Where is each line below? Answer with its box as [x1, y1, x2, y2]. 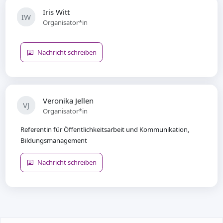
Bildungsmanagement [20, 135, 88, 145]
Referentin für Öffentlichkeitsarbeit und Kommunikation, [20, 124, 190, 134]
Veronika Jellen [43, 95, 94, 106]
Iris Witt [43, 7, 70, 17]
